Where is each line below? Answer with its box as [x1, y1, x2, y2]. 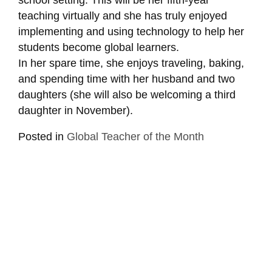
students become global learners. [18, 41, 179, 53]
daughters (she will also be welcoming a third [18, 88, 236, 101]
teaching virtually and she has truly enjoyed [18, 9, 227, 22]
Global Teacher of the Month [66, 131, 204, 143]
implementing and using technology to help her [18, 25, 244, 38]
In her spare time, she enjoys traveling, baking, [18, 56, 244, 69]
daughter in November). [18, 104, 133, 117]
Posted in [18, 131, 67, 143]
